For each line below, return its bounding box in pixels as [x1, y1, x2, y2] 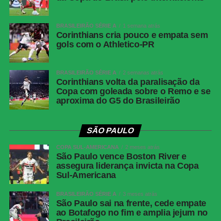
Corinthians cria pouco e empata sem [56, 30, 208, 40]
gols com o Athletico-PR [56, 39, 154, 50]
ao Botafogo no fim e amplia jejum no [56, 208, 208, 218]
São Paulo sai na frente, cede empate [56, 198, 206, 209]
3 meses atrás [122, 191, 157, 197]
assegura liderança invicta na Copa [56, 161, 199, 171]
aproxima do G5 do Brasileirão [56, 96, 180, 106]
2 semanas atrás [122, 70, 163, 76]
